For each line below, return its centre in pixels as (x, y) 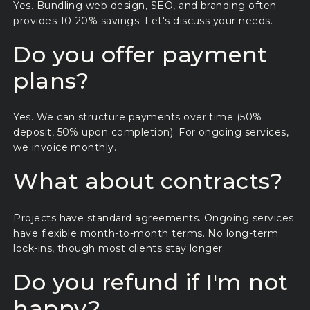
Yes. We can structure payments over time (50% (138, 117)
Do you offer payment (140, 54)
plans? (51, 80)
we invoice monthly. (65, 148)
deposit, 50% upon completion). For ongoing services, (151, 133)
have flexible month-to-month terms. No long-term (146, 233)
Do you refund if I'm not (151, 282)
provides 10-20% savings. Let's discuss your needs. (143, 20)
